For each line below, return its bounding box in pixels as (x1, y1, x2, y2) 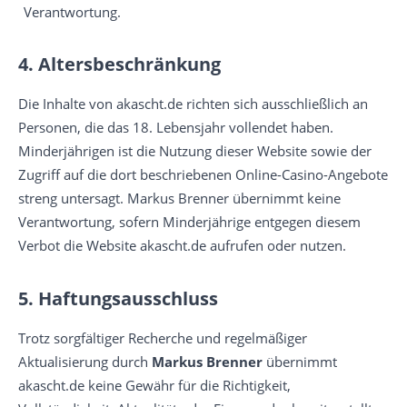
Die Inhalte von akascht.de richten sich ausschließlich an (18, 94, 368, 113)
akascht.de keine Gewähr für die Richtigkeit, (18, 376, 291, 394)
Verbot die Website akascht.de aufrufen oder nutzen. (18, 236, 346, 254)
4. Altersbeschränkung (18, 52, 221, 76)
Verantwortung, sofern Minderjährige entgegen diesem (18, 213, 361, 231)
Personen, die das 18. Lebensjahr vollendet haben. (18, 118, 333, 136)
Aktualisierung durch (18, 352, 152, 371)
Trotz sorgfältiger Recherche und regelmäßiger (18, 329, 307, 347)
